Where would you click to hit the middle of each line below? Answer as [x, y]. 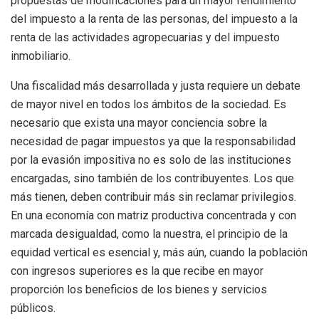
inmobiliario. [41, 56]
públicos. [33, 308]
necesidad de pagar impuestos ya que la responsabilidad [153, 141]
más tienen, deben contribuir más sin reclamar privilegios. [153, 197]
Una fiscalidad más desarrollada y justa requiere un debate [156, 85]
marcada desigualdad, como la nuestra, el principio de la [149, 234]
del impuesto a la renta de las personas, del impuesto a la [154, 19]
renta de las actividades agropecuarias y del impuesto [145, 37]
